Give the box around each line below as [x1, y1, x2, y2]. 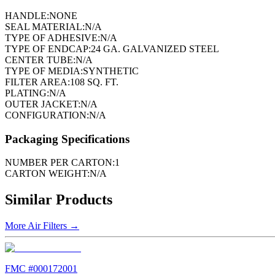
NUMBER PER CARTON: [5, 157, 115, 168]
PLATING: [5, 87, 49, 98]
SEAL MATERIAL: [5, 21, 85, 32]
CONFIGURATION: [5, 109, 89, 120]
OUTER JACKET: [5, 98, 80, 109]
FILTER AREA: [5, 76, 70, 87]
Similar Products [5, 192, 112, 208]
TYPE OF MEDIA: [5, 65, 83, 76]
